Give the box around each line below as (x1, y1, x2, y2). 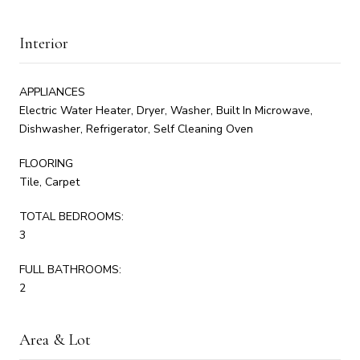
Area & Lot (19, 329, 91, 350)
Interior (19, 33, 68, 53)
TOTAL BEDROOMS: (19, 208, 124, 224)
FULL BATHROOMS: (19, 261, 121, 277)
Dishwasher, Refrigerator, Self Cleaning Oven (19, 121, 253, 137)
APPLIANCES (19, 84, 85, 100)
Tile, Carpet (19, 174, 80, 190)
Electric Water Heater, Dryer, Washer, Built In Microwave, (19, 102, 313, 118)
